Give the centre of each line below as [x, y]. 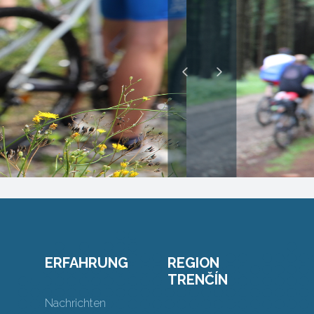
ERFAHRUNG [87, 263]
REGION [193, 263]
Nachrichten [75, 303]
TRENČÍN [198, 280]
